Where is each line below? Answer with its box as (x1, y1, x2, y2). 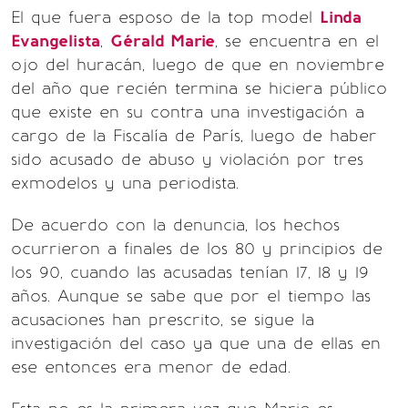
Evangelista (11, 31, 100, 51)
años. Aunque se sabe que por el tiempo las (11, 286, 371, 306)
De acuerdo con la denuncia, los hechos (11, 215, 340, 235)
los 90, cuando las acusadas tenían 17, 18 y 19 (11, 262, 369, 282)
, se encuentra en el (215, 31, 379, 51)
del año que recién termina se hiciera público (11, 78, 387, 98)
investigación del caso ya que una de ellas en (11, 333, 381, 353)
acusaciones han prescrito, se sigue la (11, 310, 314, 330)
